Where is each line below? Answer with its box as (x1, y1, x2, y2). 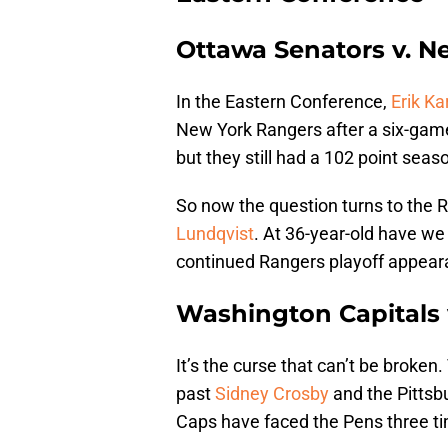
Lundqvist (176, 222, 254, 244)
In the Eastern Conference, (176, 90, 391, 112)
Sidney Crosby (215, 382, 329, 404)
